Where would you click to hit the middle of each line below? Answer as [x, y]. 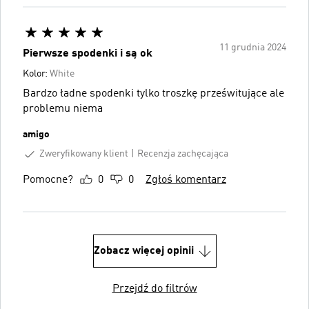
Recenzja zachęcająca [183, 154]
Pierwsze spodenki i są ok [88, 54]
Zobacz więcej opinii [143, 251]
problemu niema [63, 109]
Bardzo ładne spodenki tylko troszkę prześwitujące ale [153, 94]
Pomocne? [48, 180]
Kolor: [36, 74]
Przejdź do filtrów [154, 289]
